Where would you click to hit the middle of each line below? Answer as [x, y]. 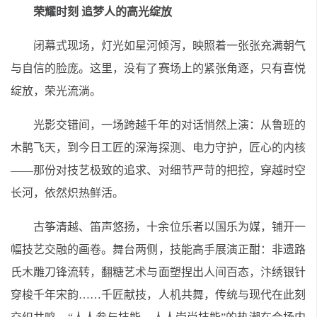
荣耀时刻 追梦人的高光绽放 [103, 12]
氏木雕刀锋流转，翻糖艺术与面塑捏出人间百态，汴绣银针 [158, 272]
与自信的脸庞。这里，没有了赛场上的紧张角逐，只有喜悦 [158, 68]
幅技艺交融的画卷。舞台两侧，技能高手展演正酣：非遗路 [158, 249]
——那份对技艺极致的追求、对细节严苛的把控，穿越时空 [158, 170]
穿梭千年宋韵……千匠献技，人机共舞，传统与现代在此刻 [158, 295]
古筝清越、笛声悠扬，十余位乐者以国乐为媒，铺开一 [169, 227]
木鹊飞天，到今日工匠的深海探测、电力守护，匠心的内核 [158, 148]
